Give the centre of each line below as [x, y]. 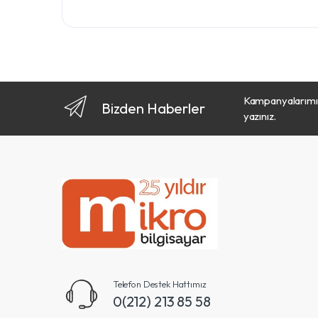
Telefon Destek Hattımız [159, 284]
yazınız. [259, 116]
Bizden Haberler [153, 108]
